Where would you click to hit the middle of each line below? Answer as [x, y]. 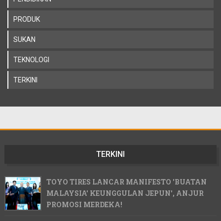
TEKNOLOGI [31, 60]
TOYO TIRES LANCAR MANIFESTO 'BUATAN [126, 182]
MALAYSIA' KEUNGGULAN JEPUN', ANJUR [125, 193]
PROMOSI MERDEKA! [84, 205]
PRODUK [27, 19]
